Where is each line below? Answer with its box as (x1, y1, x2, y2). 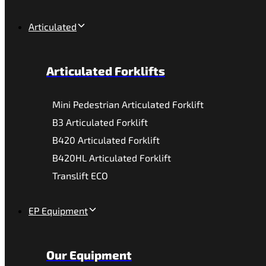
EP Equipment (28, 205, 88, 216)
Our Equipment (46, 248, 132, 262)
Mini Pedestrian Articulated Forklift (52, 99, 204, 110)
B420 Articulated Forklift (52, 134, 160, 145)
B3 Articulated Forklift (52, 116, 148, 128)
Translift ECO (52, 170, 108, 181)
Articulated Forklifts (46, 64, 165, 78)
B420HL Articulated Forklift (52, 152, 171, 163)
